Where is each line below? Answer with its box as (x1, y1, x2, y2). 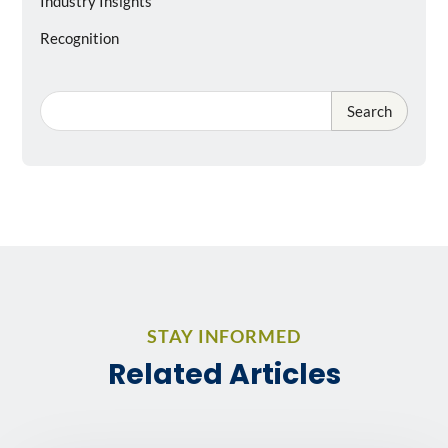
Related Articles (107, 354, 341, 395)
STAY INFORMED (147, 326, 301, 348)
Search (347, 102, 393, 121)
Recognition (40, 28, 119, 47)
